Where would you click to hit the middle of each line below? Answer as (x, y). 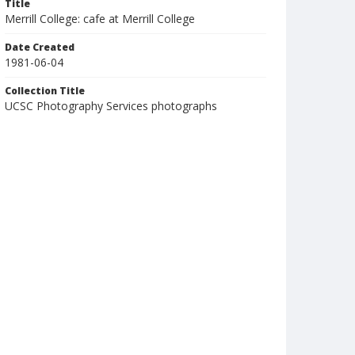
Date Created (40, 47)
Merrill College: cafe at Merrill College (100, 19)
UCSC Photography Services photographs (111, 106)
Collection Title (45, 91)
